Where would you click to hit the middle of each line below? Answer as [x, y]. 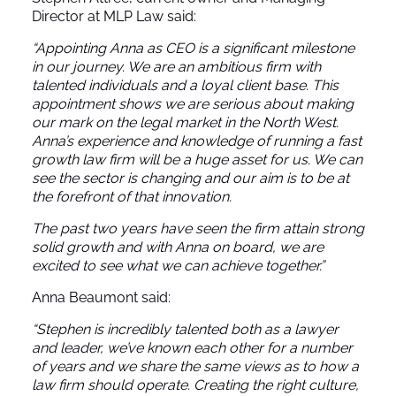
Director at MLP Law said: [114, 16]
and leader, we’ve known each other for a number [192, 347]
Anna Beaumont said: [101, 297]
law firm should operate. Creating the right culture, [195, 385]
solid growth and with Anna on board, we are [178, 247]
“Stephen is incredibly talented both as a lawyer [185, 329]
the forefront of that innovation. [132, 196]
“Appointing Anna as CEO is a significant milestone [193, 48]
